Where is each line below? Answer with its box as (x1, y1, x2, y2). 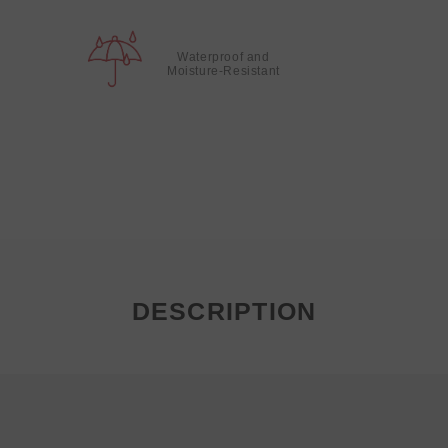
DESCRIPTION (131, 297, 317, 325)
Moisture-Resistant (167, 64, 280, 78)
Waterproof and (177, 50, 270, 64)
